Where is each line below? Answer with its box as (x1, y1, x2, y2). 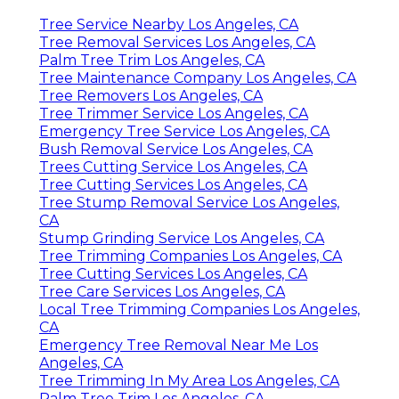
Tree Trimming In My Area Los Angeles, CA (39, 371, 339, 389)
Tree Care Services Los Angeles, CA (39, 282, 285, 300)
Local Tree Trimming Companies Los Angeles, (39, 300, 360, 318)
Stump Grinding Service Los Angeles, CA (39, 229, 324, 247)
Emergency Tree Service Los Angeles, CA (39, 122, 330, 140)
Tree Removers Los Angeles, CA (39, 86, 263, 104)
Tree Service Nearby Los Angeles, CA (39, 15, 298, 33)
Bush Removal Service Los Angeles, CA (39, 140, 313, 158)
